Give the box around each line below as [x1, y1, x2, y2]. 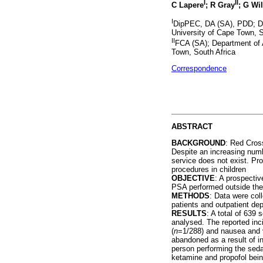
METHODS [171, 191, 210, 201]
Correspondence [171, 64, 227, 73]
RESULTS [171, 209, 207, 218]
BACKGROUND [171, 139, 225, 148]
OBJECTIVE [171, 174, 215, 183]
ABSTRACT [171, 122, 213, 131]
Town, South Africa [171, 48, 235, 57]
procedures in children [171, 165, 246, 174]
